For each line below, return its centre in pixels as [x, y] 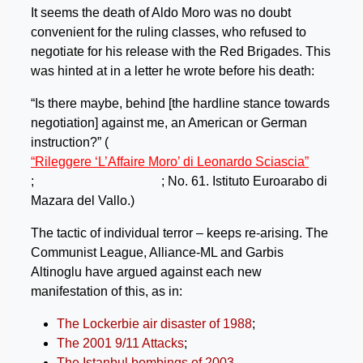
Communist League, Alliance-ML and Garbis [157, 252]
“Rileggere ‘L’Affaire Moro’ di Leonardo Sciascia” [170, 161]
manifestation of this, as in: [107, 291]
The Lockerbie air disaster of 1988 [154, 323]
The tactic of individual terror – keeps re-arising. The [179, 233]
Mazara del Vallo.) [83, 200]
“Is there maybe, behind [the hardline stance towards [180, 103]
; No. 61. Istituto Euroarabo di [244, 181]
